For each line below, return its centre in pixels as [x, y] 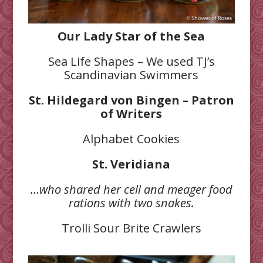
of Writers [131, 114]
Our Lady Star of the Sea [131, 36]
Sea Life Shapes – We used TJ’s [131, 62]
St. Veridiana [131, 164]
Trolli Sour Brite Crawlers [131, 228]
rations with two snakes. [131, 203]
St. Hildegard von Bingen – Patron [131, 100]
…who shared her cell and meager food [131, 190]
